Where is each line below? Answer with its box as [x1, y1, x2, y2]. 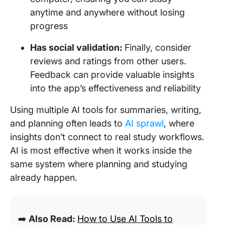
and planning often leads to [10, 118, 125, 129]
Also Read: [29, 213, 77, 224]
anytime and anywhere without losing [30, 7, 185, 18]
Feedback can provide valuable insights [30, 69, 194, 80]
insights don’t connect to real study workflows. [10, 132, 204, 142]
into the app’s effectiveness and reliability [30, 83, 201, 93]
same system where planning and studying [10, 159, 187, 169]
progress [30, 21, 68, 31]
